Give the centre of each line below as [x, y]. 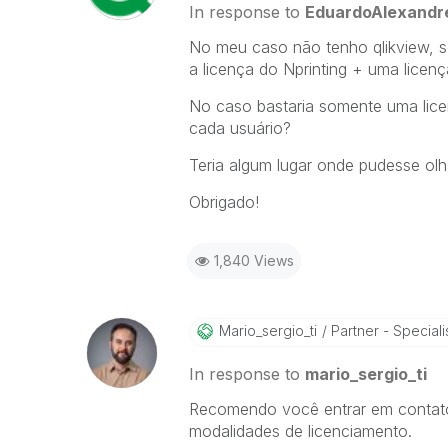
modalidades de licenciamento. [300, 431]
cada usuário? [239, 128]
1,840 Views [253, 260]
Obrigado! [223, 202]
